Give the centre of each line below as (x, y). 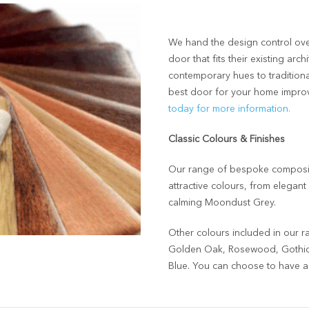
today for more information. (229, 109)
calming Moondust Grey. (222, 203)
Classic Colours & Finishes (227, 140)
